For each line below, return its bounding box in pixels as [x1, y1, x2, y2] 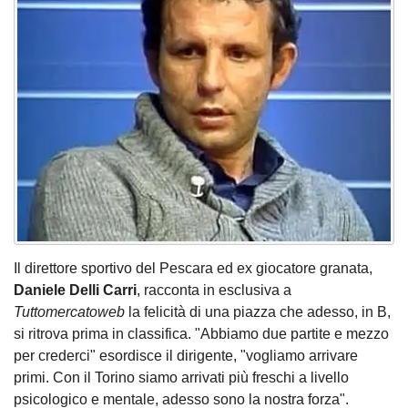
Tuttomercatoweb [14, 304, 125, 321]
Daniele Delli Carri [14, 282, 137, 299]
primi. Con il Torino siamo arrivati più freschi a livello [14, 370, 349, 386]
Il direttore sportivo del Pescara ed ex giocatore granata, [14, 260, 372, 277]
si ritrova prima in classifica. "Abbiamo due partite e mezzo [14, 326, 389, 342]
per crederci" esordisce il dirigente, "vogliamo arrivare [14, 348, 358, 364]
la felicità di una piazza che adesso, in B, [125, 304, 391, 321]
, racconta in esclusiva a [137, 282, 291, 299]
